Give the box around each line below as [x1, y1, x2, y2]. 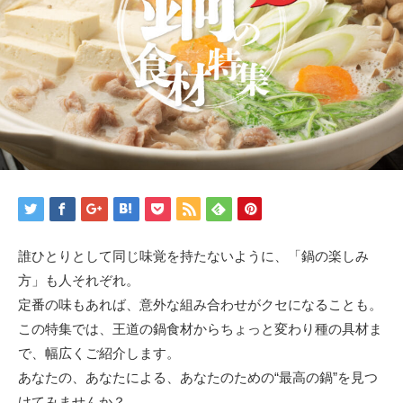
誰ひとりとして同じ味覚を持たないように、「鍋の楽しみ [18, 247, 369, 264]
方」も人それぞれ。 [18, 272, 139, 288]
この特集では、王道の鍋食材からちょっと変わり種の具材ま [18, 320, 382, 336]
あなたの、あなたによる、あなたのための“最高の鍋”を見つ [18, 369, 378, 385]
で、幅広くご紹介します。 [18, 345, 180, 361]
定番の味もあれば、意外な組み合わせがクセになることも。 [18, 296, 382, 312]
